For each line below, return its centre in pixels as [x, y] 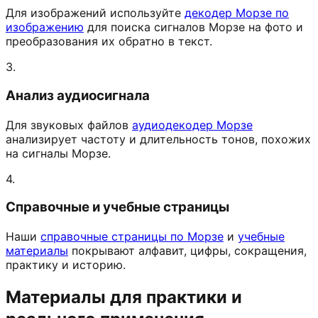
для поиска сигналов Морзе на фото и [195, 27]
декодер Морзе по [237, 13]
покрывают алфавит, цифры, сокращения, [189, 251]
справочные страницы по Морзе [132, 237]
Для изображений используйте [93, 13]
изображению [45, 27]
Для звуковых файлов [67, 125]
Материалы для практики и [124, 297]
